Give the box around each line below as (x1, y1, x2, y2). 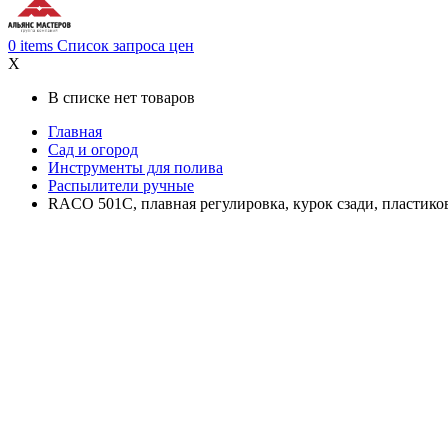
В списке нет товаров (48, 89, 195, 107)
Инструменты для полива (48, 159, 223, 177)
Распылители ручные (48, 177, 194, 195)
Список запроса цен (57, 37, 194, 55)
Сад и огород (48, 141, 138, 159)
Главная (48, 123, 102, 141)
